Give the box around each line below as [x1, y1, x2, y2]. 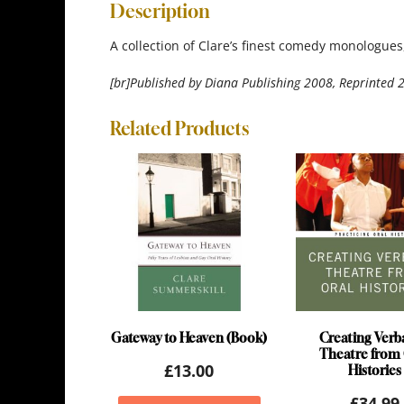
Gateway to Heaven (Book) [111, 330, 268, 346]
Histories [347, 363, 401, 379]
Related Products [110, 116, 249, 140]
